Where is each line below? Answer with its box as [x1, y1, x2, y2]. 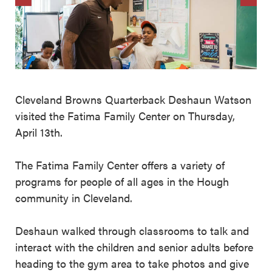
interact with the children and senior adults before [15, 239, 253, 254]
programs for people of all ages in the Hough [15, 173, 229, 189]
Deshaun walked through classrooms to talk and [15, 222, 249, 238]
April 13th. [15, 124, 63, 140]
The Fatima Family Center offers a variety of [15, 157, 225, 172]
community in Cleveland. [15, 189, 132, 205]
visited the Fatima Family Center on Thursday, [15, 107, 235, 123]
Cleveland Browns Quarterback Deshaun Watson [15, 91, 251, 107]
